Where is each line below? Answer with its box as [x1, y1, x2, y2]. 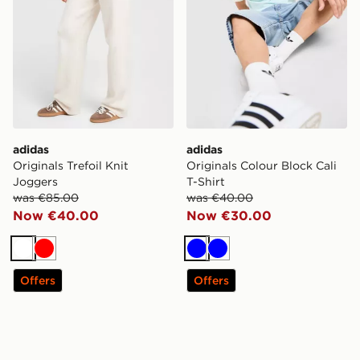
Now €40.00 [13, 207, 99, 224]
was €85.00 [13, 190, 79, 206]
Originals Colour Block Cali [186, 158, 337, 174]
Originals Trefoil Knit [13, 158, 129, 174]
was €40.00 [186, 190, 253, 206]
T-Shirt [186, 174, 225, 190]
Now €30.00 [186, 207, 272, 224]
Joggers [13, 174, 58, 190]
